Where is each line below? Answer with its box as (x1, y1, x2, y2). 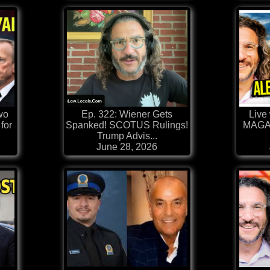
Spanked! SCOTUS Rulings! (66, 120, 188, 131)
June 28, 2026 (96, 142, 157, 152)
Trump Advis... (96, 131, 157, 142)
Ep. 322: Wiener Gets (81, 109, 172, 120)
